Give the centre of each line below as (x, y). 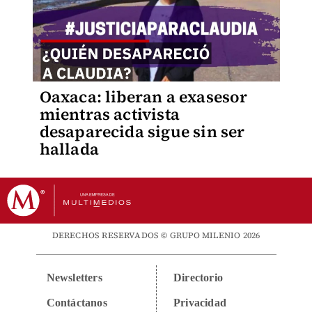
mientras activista (110, 114)
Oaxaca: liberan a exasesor (143, 97)
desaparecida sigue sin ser (142, 132)
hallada (69, 149)
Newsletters (74, 278)
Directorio (198, 278)
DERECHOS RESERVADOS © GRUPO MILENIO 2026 (156, 235)
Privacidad (200, 303)
